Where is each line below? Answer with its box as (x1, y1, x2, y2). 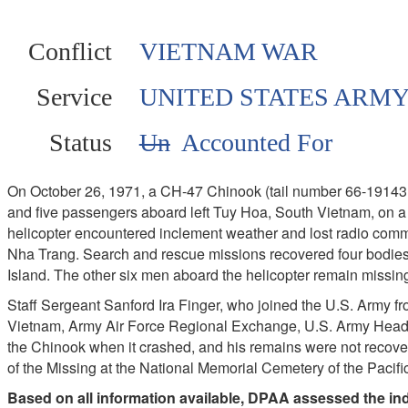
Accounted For (169, 128, 332, 157)
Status (48, 128, 112, 157)
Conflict (27, 37, 112, 66)
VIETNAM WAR (138, 37, 318, 66)
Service (36, 83, 112, 111)
